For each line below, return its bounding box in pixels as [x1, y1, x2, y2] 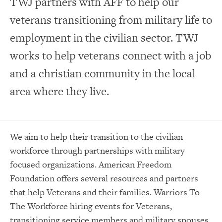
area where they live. [10, 83, 109, 99]
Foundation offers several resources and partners [10, 171, 198, 184]
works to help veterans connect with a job [10, 47, 211, 63]
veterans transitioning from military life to [10, 11, 212, 28]
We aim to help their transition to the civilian [10, 130, 183, 143]
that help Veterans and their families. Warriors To [10, 185, 200, 198]
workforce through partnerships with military [10, 144, 185, 157]
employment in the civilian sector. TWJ [10, 29, 198, 46]
